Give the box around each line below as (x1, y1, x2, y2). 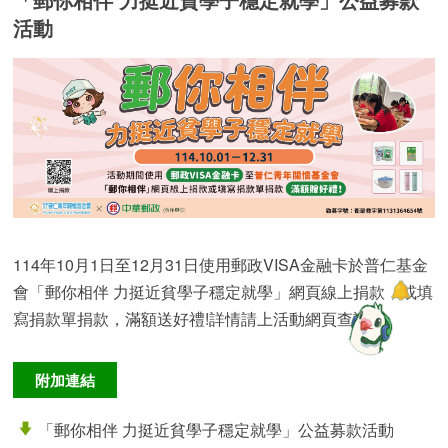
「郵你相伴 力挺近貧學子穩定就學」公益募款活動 (38, 418, 395, 442)
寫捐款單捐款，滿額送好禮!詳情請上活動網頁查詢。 (13, 307, 386, 331)
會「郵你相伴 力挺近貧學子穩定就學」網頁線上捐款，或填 (13, 280, 434, 304)
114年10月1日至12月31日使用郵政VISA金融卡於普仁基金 (13, 253, 429, 277)
